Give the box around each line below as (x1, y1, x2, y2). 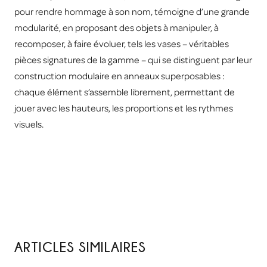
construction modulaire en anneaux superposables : (14, 71, 225, 81)
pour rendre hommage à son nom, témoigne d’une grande (14, 7, 250, 17)
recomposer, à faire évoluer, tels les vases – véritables (14, 39, 229, 49)
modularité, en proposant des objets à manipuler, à (14, 23, 219, 33)
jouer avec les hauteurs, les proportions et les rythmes (14, 103, 233, 113)
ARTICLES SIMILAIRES (14, 238, 146, 254)
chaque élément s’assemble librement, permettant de (14, 87, 235, 97)
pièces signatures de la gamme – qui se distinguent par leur (14, 55, 252, 65)
